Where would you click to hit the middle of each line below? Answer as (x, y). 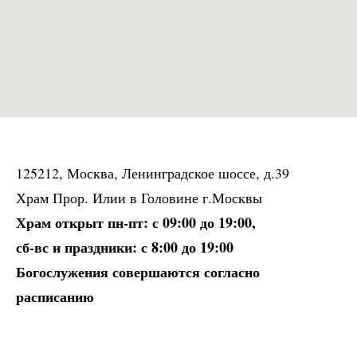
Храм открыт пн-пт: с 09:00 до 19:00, (136, 222)
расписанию (55, 296)
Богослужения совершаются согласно (138, 272)
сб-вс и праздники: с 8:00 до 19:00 (125, 247)
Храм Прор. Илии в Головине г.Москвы (139, 198)
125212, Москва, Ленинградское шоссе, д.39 (153, 173)
